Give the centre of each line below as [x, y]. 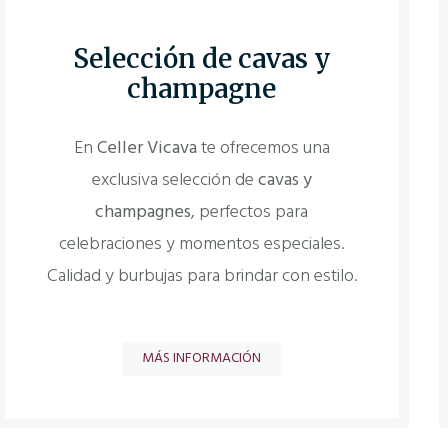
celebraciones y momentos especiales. [202, 245]
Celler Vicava [146, 149]
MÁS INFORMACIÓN [202, 358]
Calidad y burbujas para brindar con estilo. [201, 277]
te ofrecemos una [263, 149]
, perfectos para [250, 213]
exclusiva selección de [174, 181]
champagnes [143, 213]
